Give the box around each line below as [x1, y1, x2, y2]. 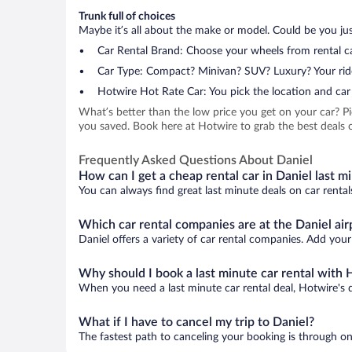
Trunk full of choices [79, 11, 175, 23]
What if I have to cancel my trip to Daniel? [79, 316, 314, 329]
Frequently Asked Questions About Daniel [79, 154, 313, 167]
